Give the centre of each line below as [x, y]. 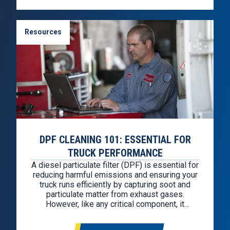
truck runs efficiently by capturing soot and [115, 184]
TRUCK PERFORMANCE [115, 153]
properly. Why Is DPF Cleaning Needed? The [115, 223]
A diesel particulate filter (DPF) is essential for [115, 165]
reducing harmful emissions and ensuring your [115, 175]
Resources [43, 32]
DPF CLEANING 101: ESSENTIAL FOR [115, 139]
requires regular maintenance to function [115, 214]
